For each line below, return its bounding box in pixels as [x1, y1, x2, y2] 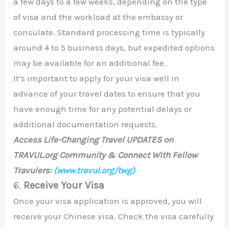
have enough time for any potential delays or [13, 104, 192, 114]
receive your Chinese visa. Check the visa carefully [13, 211, 214, 222]
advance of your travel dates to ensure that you [13, 88, 201, 99]
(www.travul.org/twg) [54, 165, 135, 176]
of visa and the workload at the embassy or [13, 12, 184, 22]
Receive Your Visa [24, 179, 105, 192]
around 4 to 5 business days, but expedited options [13, 42, 215, 53]
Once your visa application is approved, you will [13, 196, 202, 207]
